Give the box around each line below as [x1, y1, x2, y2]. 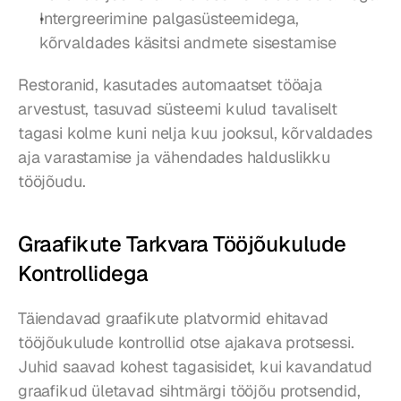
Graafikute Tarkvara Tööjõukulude [18, 230, 346, 259]
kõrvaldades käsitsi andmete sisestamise [39, 32, 337, 54]
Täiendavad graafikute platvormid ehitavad [18, 308, 328, 329]
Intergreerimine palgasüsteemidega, [39, 8, 299, 30]
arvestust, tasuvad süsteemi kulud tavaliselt [18, 98, 338, 120]
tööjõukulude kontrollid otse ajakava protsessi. [18, 332, 354, 354]
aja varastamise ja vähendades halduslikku [18, 147, 330, 168]
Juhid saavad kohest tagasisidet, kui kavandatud [18, 356, 372, 378]
